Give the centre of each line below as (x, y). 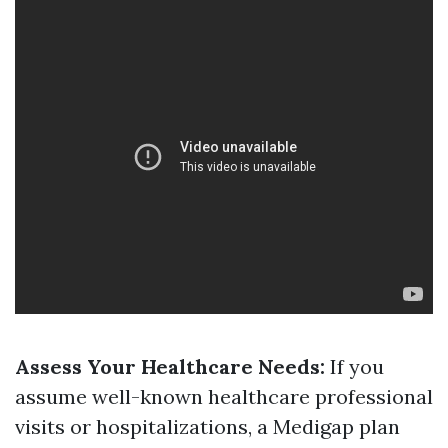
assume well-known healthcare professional (224, 396)
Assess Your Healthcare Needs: (170, 366)
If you (354, 366)
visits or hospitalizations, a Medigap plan (207, 426)
